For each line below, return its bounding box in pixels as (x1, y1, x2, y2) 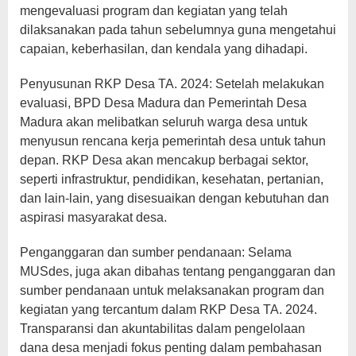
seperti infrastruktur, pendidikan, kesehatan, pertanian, (20, 172, 323, 186)
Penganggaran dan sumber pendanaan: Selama (20, 245, 292, 259)
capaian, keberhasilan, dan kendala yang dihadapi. (20, 41, 308, 56)
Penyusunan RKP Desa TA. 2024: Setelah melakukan (20, 76, 324, 91)
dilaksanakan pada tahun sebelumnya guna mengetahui (20, 22, 336, 37)
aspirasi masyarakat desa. (20, 210, 167, 224)
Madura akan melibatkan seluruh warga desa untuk (20, 114, 308, 129)
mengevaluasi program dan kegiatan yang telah (20, 3, 288, 17)
